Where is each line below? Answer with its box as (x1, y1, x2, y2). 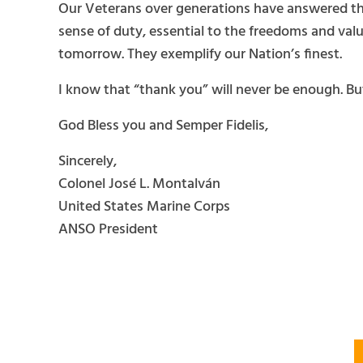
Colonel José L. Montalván (58, 172, 220, 196)
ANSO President (58, 217, 158, 241)
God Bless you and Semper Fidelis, (58, 113, 268, 138)
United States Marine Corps (58, 194, 230, 219)
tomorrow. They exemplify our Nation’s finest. (58, 42, 342, 66)
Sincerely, (58, 149, 117, 173)
